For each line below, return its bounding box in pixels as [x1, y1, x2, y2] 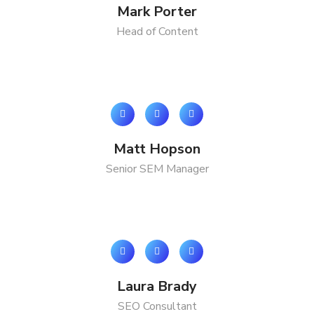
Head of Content [116, 24, 198, 39]
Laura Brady [117, 277, 197, 296]
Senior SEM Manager [105, 161, 209, 177]
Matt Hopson [114, 139, 200, 158]
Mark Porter [117, 2, 197, 21]
